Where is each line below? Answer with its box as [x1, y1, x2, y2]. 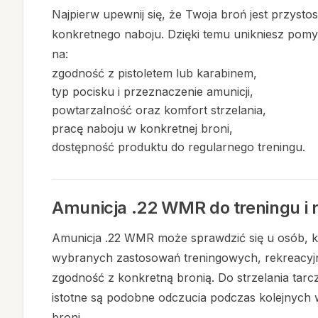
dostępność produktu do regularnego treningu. [52, 140, 305, 154]
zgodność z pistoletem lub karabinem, [52, 66, 257, 80]
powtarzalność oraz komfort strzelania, [52, 103, 266, 117]
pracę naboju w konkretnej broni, [52, 121, 233, 136]
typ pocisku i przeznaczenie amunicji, [52, 84, 253, 99]
